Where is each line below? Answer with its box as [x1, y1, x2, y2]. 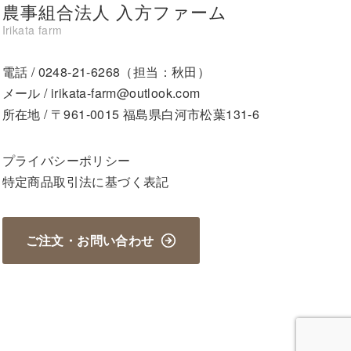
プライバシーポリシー [2, 151, 131, 170]
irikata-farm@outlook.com [51, 84, 201, 103]
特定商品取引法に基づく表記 [2, 172, 169, 191]
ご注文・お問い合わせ [25, 231, 154, 250]
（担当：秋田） [120, 63, 211, 81]
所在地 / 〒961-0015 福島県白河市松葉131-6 [2, 105, 260, 124]
